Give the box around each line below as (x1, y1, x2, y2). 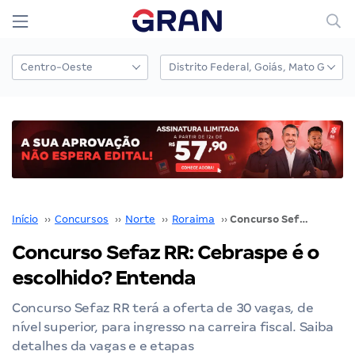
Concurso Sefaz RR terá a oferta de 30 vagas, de (12, 300, 314, 315)
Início (12, 212, 38, 225)
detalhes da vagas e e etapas (12, 338, 194, 353)
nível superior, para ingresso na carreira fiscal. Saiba (12, 319, 334, 334)
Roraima (172, 212, 215, 225)
